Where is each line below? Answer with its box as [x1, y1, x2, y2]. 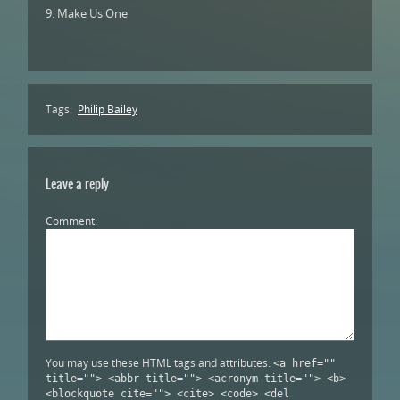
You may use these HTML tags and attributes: [46, 355, 273, 371]
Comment [46, 213, 95, 229]
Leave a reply [46, 174, 109, 194]
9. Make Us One [46, 5, 128, 21]
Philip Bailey [78, 102, 137, 117]
